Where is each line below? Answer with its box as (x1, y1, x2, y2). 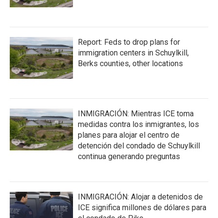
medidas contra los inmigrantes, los (78, 119, 199, 129)
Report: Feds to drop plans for (78, 37, 180, 47)
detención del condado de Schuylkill (78, 141, 200, 150)
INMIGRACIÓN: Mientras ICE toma (78, 109, 194, 118)
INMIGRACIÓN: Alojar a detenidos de (78, 192, 203, 201)
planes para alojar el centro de (78, 130, 180, 140)
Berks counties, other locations (78, 58, 183, 68)
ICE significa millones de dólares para (78, 202, 206, 212)
